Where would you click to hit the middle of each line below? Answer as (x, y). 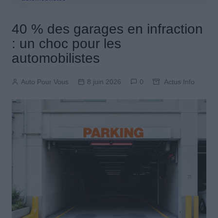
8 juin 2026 (104, 82)
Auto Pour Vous (45, 82)
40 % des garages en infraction (107, 29)
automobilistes (55, 58)
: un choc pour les (66, 44)
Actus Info (179, 82)
